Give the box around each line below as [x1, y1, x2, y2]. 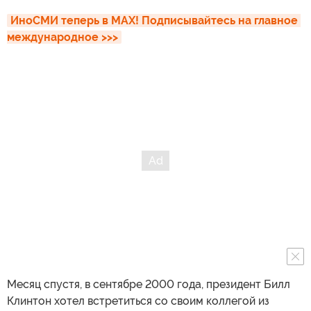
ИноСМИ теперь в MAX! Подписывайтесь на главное [10, 14, 298, 27]
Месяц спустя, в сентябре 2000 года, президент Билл [7, 278, 290, 291]
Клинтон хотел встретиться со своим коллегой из [7, 294, 269, 308]
